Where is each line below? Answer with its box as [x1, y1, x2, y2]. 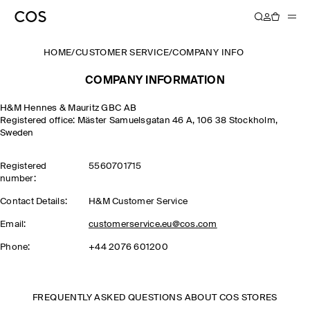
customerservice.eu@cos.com [88, 220, 217, 229]
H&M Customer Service [88, 197, 188, 206]
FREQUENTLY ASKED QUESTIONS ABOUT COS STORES [33, 293, 277, 302]
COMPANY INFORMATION [84, 75, 226, 86]
